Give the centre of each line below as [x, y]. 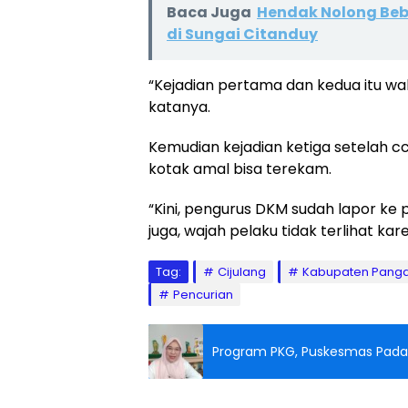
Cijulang [242, 272]
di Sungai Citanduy [242, 34]
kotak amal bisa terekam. [240, 169]
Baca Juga [209, 12]
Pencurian [203, 295]
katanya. [179, 107]
